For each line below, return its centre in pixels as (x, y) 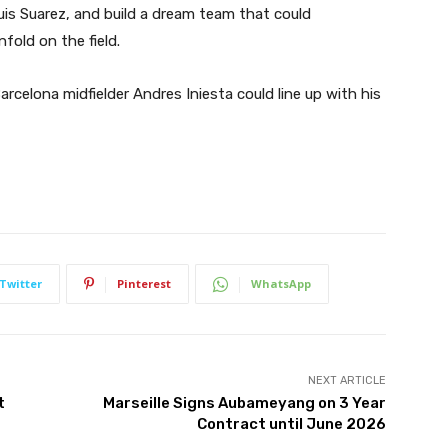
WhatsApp (281, 284)
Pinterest (144, 284)
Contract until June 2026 (291, 424)
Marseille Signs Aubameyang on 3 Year (244, 403)
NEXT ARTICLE (346, 381)
